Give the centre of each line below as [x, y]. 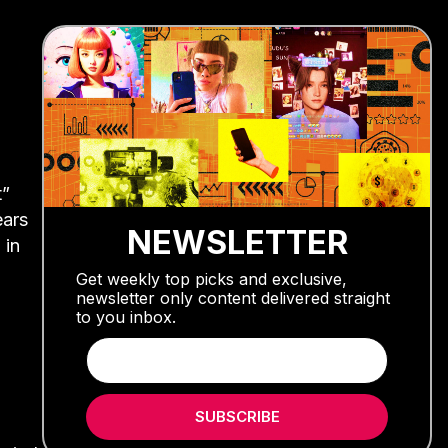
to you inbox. [126, 316]
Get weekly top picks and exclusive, [211, 278]
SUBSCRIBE [237, 416]
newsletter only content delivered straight [233, 297]
